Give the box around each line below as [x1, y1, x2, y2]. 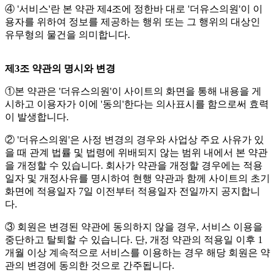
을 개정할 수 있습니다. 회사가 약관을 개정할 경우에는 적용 [5, 160, 263, 171]
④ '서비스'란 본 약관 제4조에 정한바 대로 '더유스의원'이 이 [5, 4, 263, 15]
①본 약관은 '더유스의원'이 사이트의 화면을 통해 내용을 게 [5, 86, 261, 97]
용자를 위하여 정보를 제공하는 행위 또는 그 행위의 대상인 [5, 17, 260, 28]
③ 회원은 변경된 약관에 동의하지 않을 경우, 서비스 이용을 [5, 222, 263, 233]
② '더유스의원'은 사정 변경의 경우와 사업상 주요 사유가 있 [5, 134, 264, 145]
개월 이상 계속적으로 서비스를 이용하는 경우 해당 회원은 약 [5, 247, 270, 258]
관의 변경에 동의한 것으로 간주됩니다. [5, 260, 174, 271]
